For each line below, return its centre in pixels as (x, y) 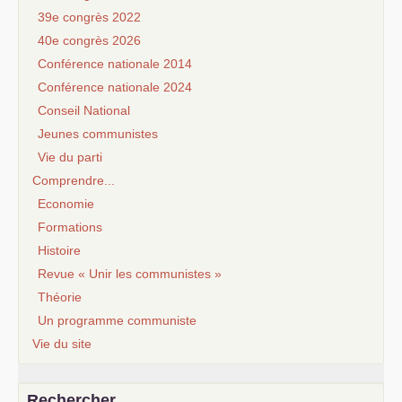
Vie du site (62, 343)
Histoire (59, 250)
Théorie (60, 297)
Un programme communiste (117, 320)
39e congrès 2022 (89, 17)
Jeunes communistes (98, 133)
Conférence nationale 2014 (115, 63)
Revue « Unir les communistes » (130, 273)
